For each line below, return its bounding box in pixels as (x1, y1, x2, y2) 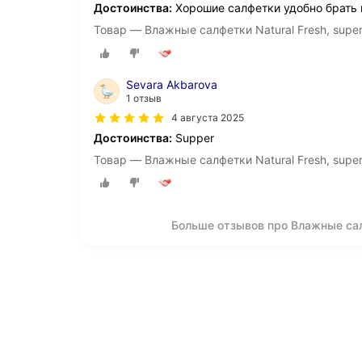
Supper (172, 130, 214, 145)
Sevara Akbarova (126, 77, 217, 91)
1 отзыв (126, 91, 162, 104)
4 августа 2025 (171, 111, 244, 124)
